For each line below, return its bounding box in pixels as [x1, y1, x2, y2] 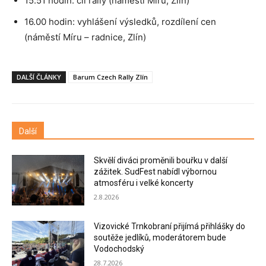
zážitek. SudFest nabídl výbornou [94, 166, 217, 176]
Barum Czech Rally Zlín [73, 72, 148, 81]
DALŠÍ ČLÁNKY [17, 72, 61, 81]
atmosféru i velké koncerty [94, 178, 194, 188]
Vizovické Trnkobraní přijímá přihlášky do [94, 221, 246, 232]
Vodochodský [94, 244, 145, 254]
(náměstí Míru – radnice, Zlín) [24, 31, 146, 43]
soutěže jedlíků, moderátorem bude [94, 233, 227, 243]
